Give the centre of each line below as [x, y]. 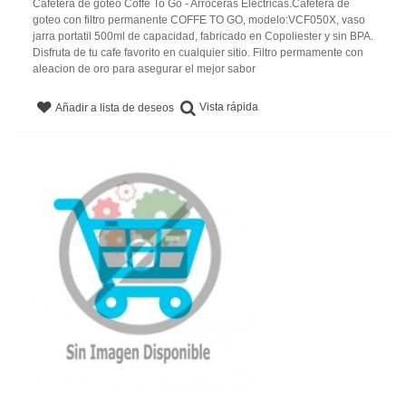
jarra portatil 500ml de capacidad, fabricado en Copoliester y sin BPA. [203, 36]
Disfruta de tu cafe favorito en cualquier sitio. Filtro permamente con [198, 52]
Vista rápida [229, 106]
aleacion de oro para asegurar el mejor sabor [144, 68]
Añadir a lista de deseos [115, 107]
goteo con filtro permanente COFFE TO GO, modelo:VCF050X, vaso [199, 19]
